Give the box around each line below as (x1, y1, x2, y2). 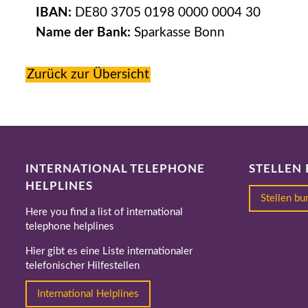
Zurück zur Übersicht (27, 68, 149, 81)
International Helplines (37, 289, 139, 299)
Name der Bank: (36, 26, 131, 39)
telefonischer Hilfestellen (25, 261, 140, 271)
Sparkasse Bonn (131, 26, 225, 39)
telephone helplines (25, 221, 114, 232)
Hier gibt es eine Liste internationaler (25, 246, 192, 256)
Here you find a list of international (25, 207, 183, 217)
